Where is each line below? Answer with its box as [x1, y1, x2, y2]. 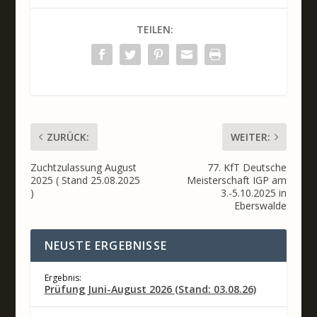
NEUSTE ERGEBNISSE [44, 238, 167, 254]
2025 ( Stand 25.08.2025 [30, 173, 140, 188]
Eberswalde [234, 199, 287, 213]
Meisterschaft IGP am [187, 173, 287, 188]
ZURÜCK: [46, 130, 89, 144]
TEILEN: [136, 22, 173, 36]
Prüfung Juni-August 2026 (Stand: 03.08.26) [44, 282, 256, 296]
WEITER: [231, 130, 271, 144]
